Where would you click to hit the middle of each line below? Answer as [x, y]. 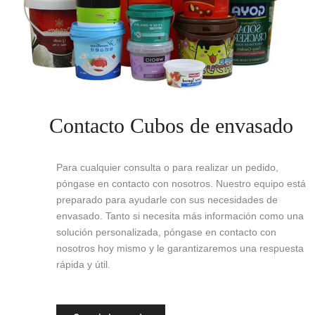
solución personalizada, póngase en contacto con [166, 232]
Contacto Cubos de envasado [171, 126]
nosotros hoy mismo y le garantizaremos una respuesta [180, 249]
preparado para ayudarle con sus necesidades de [167, 200]
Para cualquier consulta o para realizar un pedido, [167, 168]
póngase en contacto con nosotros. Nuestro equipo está [181, 184]
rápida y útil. [83, 265]
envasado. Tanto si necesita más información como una [180, 216]
